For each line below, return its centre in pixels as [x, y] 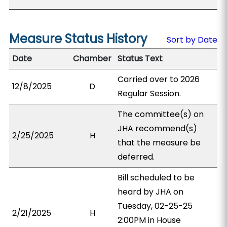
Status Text [140, 59]
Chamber [92, 59]
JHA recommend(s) [158, 128]
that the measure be [159, 143]
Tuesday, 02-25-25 [155, 206]
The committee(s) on [161, 114]
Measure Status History [79, 39]
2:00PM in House [149, 220]
